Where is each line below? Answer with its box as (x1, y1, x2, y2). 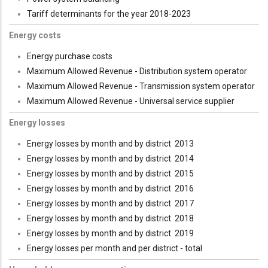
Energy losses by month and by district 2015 (27, 168, 194, 178)
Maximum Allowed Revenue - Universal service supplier (27, 96, 234, 106)
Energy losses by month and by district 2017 (27, 198, 194, 208)
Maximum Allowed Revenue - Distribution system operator (27, 66, 247, 76)
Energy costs (9, 30, 61, 40)
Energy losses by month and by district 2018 (27, 213, 194, 223)
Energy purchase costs (27, 51, 112, 61)
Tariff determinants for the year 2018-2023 (27, 8, 191, 19)
